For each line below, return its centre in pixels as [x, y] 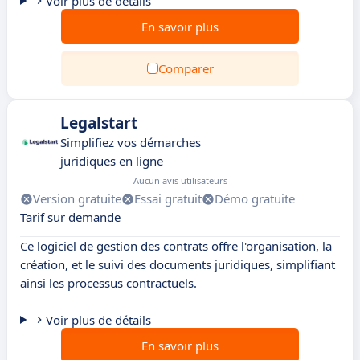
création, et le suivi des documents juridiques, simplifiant [178, 264]
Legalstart [99, 123]
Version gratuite [77, 198]
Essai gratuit [168, 198]
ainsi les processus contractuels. [108, 283]
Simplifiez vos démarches [131, 142]
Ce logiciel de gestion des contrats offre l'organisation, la [176, 246]
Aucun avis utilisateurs [180, 180]
